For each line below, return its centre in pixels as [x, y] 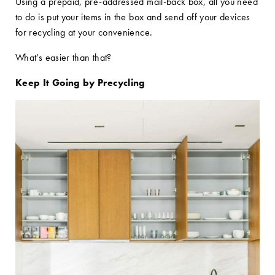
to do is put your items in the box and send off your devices [133, 17]
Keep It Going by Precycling [80, 83]
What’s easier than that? [64, 57]
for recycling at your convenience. [84, 32]
